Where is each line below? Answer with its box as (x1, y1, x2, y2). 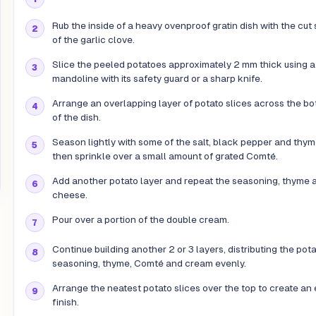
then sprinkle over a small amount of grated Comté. (51, 151, 278, 162)
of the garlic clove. (51, 35, 135, 46)
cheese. (51, 190, 87, 201)
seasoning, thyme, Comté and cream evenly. (51, 258, 246, 269)
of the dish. (51, 112, 101, 123)
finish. (51, 297, 79, 308)
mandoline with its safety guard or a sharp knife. (51, 73, 262, 85)
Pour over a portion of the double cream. (51, 214, 229, 226)
